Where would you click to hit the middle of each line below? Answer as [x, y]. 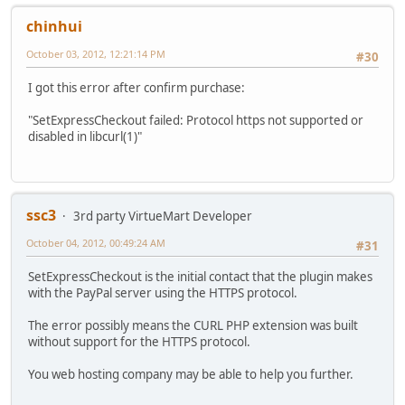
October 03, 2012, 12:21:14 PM [96, 53]
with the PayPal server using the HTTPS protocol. [163, 293]
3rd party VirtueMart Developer [163, 217]
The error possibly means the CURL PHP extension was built [193, 326]
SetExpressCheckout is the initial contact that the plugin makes [200, 277]
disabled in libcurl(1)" [85, 136]
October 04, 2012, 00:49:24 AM [96, 243]
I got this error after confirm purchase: [137, 87]
